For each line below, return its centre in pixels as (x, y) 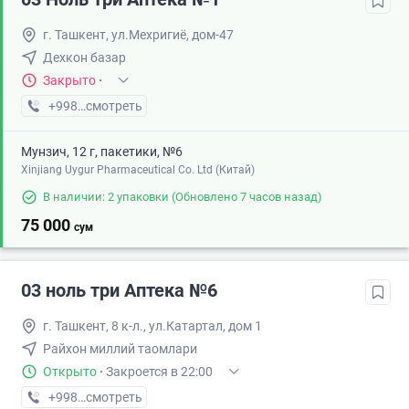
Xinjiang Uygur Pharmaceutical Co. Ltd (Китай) (138, 170)
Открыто (70, 372)
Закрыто (69, 81)
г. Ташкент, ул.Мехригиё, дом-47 (138, 35)
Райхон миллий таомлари (120, 349)
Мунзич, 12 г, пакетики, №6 (102, 152)
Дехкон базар (84, 58)
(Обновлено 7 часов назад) (246, 197)
